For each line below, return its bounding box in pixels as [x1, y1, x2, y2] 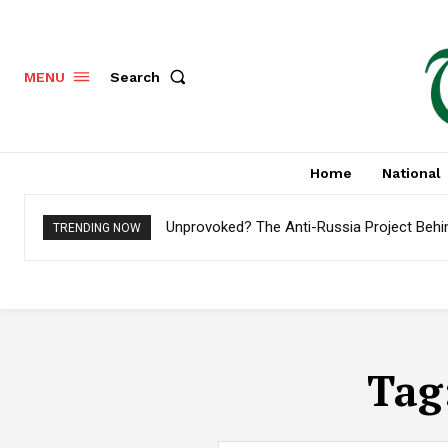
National [381, 165, 441, 182]
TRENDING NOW [53, 221, 141, 236]
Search [110, 68, 160, 85]
